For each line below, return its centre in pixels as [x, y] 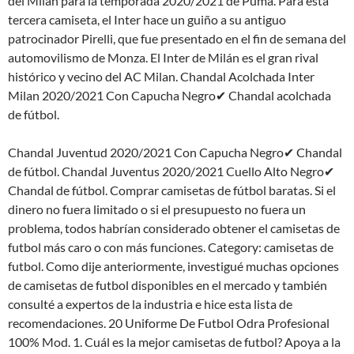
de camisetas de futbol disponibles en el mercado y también [168, 285]
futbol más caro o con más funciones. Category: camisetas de [171, 247]
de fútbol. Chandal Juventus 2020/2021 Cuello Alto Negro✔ [171, 171]
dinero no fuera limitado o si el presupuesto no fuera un [157, 209]
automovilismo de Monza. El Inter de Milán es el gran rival [163, 57]
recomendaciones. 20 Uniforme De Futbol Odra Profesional [169, 323]
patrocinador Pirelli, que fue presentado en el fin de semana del [177, 38]
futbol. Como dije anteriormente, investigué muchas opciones [173, 266]
